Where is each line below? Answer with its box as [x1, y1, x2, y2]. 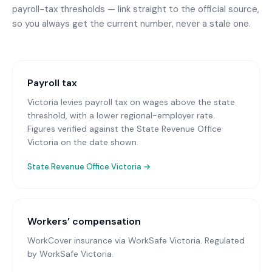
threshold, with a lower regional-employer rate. [27, 110, 215, 121]
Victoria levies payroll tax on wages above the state [27, 97, 235, 107]
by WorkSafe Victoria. [27, 248, 114, 259]
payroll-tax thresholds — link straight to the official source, [12, 3, 259, 15]
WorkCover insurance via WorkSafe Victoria [27, 235, 200, 246]
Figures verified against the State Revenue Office [27, 123, 222, 134]
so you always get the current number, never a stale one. [12, 18, 251, 30]
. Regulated [200, 235, 245, 246]
